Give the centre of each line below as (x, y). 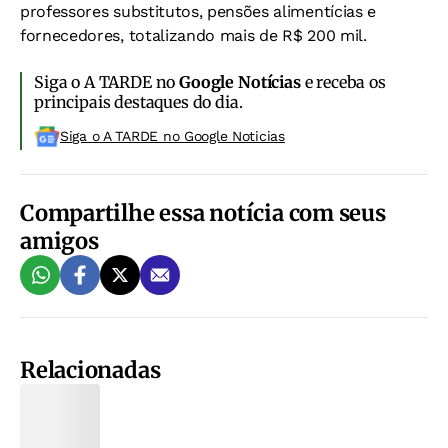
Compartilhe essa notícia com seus (203, 213)
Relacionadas (90, 370)
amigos (59, 241)
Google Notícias (240, 82)
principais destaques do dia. (138, 102)
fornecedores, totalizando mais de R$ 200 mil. (193, 35)
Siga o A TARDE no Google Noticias (172, 136)
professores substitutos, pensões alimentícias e (198, 11)
